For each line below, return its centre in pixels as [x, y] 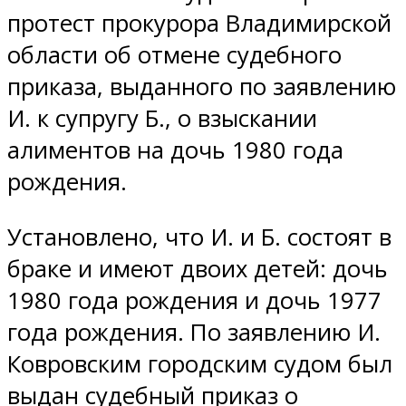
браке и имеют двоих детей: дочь [198, 268]
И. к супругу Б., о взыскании [162, 118]
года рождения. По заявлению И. [194, 332]
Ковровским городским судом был [200, 363]
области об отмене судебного [174, 54]
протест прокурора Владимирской [199, 23]
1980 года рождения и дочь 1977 [194, 300]
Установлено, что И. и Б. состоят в [199, 237]
